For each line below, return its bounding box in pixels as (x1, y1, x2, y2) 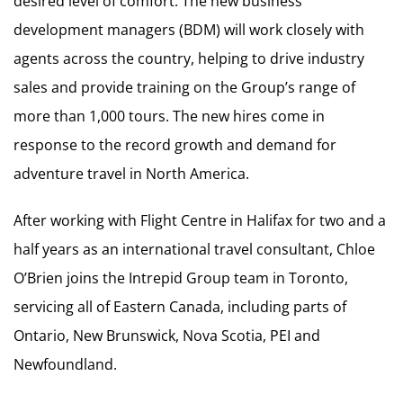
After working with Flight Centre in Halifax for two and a (13, 210, 386, 230)
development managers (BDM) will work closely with (13, 20, 364, 40)
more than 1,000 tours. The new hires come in (13, 106, 325, 126)
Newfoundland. (13, 354, 117, 374)
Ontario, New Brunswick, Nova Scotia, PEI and (13, 326, 320, 345)
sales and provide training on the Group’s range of (13, 77, 355, 97)
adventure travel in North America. (13, 164, 249, 184)
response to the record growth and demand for (13, 135, 336, 155)
